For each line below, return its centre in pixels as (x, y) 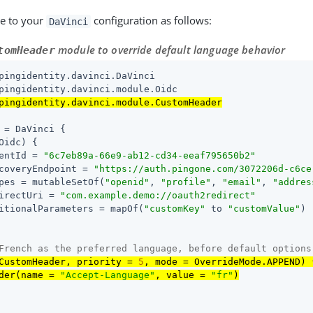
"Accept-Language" (108, 275)
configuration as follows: (151, 21)
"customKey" (175, 208)
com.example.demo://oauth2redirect (158, 195)
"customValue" (264, 208)
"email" (242, 182)
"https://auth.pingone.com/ (167, 168)
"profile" (186, 182)
